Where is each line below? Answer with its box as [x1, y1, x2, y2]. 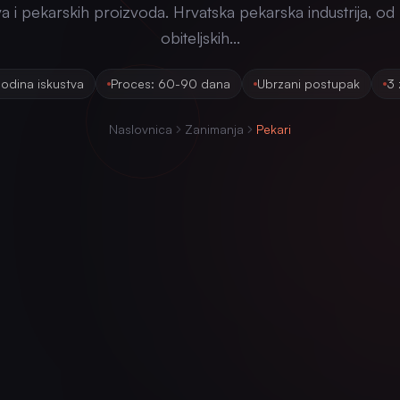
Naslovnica [109, 121, 172, 137]
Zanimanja [185, 121, 244, 137]
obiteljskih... [160, 28, 240, 47]
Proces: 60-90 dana [111, 76, 230, 91]
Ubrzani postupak [257, 76, 360, 91]
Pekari [256, 121, 291, 137]
